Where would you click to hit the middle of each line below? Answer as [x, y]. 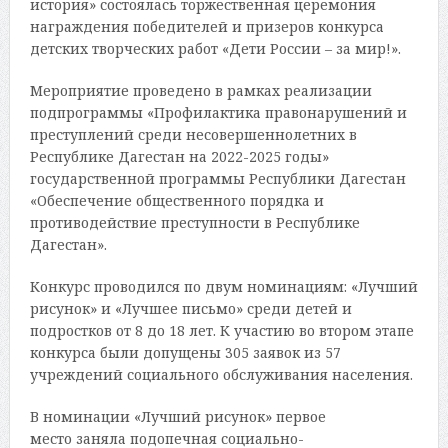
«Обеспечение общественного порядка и [176, 201]
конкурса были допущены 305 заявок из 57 [185, 353]
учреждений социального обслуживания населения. [221, 375]
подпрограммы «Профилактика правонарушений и [218, 113]
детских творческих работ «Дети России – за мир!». [215, 49]
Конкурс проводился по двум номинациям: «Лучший [223, 287]
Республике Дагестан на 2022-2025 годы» [179, 157]
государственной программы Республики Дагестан [217, 179]
